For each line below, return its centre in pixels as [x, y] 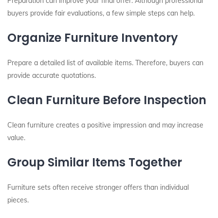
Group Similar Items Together [95, 162]
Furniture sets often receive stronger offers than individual [98, 187]
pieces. [18, 200]
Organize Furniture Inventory [93, 38]
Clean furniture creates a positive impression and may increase [105, 125]
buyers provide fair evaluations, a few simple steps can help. [101, 13]
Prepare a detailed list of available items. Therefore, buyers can [105, 63]
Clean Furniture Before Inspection [107, 100]
